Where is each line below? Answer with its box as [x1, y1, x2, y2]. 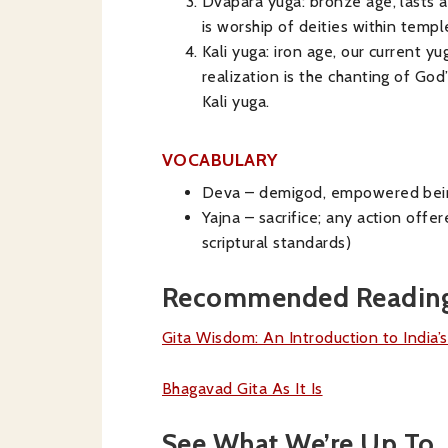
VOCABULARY [162, 149, 278, 170]
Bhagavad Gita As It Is [162, 379, 323, 398]
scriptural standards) [202, 233, 352, 252]
